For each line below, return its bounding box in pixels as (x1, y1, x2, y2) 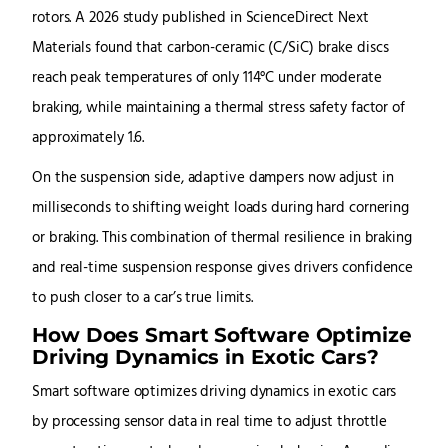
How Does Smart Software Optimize (32, 322, 412, 348)
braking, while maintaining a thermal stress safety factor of (32, 97, 405, 121)
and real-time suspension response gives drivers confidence (32, 257, 414, 281)
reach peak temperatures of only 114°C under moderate (32, 67, 382, 91)
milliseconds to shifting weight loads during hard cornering (32, 197, 410, 221)
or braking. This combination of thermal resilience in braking (32, 227, 412, 251)
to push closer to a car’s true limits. (32, 287, 254, 311)
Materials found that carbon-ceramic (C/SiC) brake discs (32, 37, 389, 61)
